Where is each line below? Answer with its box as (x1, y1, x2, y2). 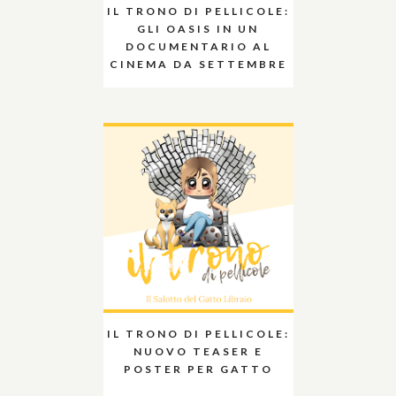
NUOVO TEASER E (133, 344, 263, 358)
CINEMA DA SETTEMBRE (109, 57, 287, 71)
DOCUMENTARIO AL (125, 39, 271, 53)
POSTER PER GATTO (123, 362, 273, 376)
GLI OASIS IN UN (137, 21, 259, 35)
